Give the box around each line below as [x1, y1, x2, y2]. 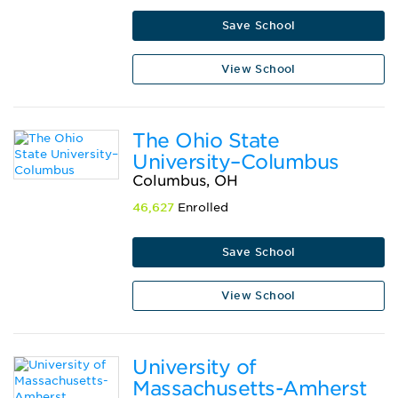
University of [132, 355, 257, 379]
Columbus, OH [132, 172, 239, 190]
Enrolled [174, 201, 229, 215]
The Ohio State [132, 129, 280, 153]
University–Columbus [132, 150, 339, 174]
